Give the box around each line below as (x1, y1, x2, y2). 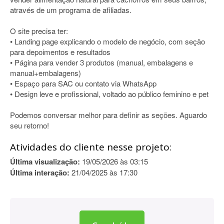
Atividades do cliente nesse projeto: (10, 140, 171, 153)
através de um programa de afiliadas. (10, 4, 131, 15)
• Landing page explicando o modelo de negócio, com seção (10, 36, 205, 46)
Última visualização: (10, 156, 80, 167)
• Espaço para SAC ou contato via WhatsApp (10, 78, 156, 88)
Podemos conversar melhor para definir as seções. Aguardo (10, 109, 207, 120)
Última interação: (10, 167, 69, 178)
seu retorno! (10, 120, 49, 130)
